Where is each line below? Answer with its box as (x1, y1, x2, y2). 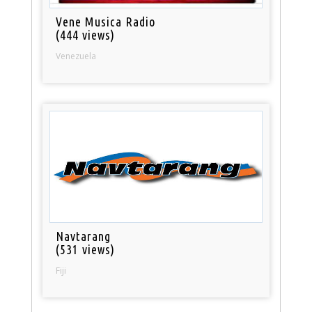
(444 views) (56, 27, 116, 42)
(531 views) (56, 242, 116, 257)
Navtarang (56, 229, 111, 244)
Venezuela (56, 49, 97, 62)
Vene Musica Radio (56, 14, 156, 29)
